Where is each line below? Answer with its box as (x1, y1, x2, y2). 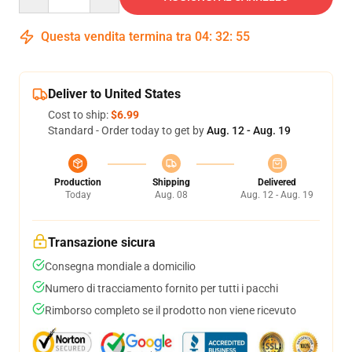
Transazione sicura (48, 234, 156, 250)
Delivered (258, 176, 296, 188)
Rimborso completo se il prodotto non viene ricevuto (45, 303, 296, 317)
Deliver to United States (48, 86, 181, 101)
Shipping (152, 176, 190, 188)
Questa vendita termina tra (38, 28, 195, 44)
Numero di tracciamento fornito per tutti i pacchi (45, 281, 278, 295)
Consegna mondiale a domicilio (45, 259, 196, 273)
